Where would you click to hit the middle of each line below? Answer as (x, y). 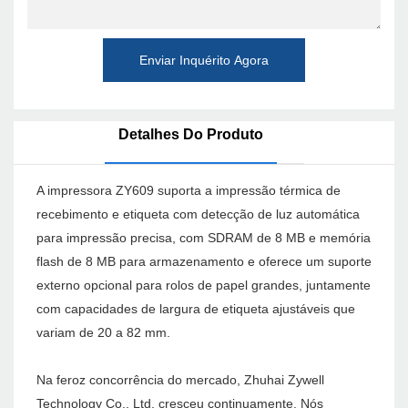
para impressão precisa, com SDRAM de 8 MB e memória (204, 238)
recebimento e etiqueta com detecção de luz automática (198, 214)
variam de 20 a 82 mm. (103, 333)
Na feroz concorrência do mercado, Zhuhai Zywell (180, 380)
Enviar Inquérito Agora (204, 60)
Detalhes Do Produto (190, 135)
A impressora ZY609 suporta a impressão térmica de (189, 191)
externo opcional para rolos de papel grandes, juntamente (204, 286)
